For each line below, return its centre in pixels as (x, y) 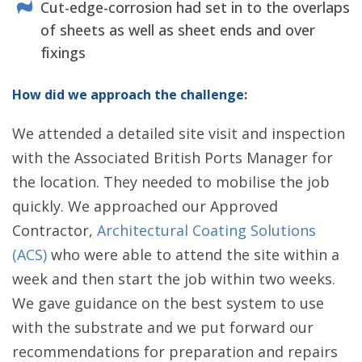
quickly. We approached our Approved (145, 206)
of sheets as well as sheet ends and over (178, 30)
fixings (63, 53)
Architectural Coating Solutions (206, 231)
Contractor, (55, 231)
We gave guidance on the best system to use (168, 303)
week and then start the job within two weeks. (174, 279)
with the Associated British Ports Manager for (173, 158)
